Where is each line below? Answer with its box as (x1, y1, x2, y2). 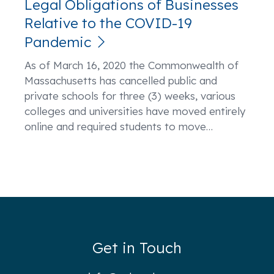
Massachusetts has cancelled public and (24, 74, 217, 87)
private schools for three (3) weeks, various (24, 89, 235, 102)
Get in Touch (92, 239, 182, 257)
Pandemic (24, 33, 91, 51)
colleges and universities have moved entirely (24, 105, 245, 117)
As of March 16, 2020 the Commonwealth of (24, 59, 239, 72)
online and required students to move (24, 120, 206, 133)
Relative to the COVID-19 (24, 14, 192, 32)
